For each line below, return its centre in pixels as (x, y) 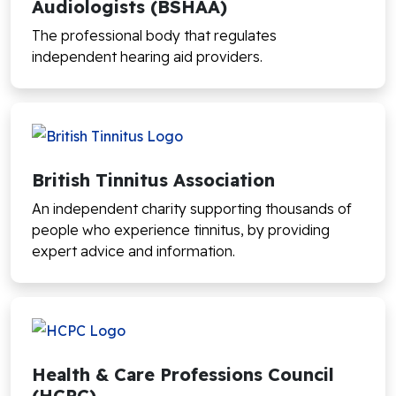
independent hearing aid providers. (147, 57)
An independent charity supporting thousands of (192, 209)
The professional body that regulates (154, 36)
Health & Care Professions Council (183, 375)
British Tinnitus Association (153, 180)
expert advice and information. (133, 251)
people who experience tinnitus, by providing (181, 230)
